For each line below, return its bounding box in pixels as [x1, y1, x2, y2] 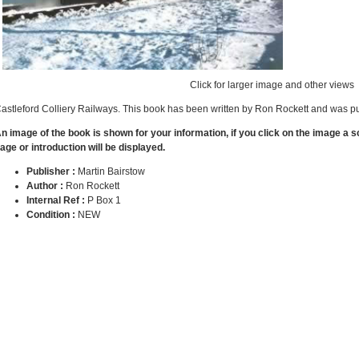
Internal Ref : [26, 195, 87, 207]
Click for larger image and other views [189, 79, 354, 91]
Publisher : [26, 166, 78, 178]
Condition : [26, 209, 78, 221]
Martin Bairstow [78, 166, 145, 178]
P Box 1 [87, 195, 121, 207]
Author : [26, 180, 66, 192]
